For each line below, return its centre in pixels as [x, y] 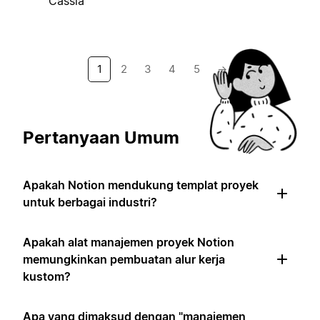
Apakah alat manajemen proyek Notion [129, 242]
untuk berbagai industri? [90, 202]
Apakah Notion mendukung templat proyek [141, 185]
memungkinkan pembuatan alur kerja [124, 259]
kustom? [47, 276]
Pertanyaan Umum [101, 137]
